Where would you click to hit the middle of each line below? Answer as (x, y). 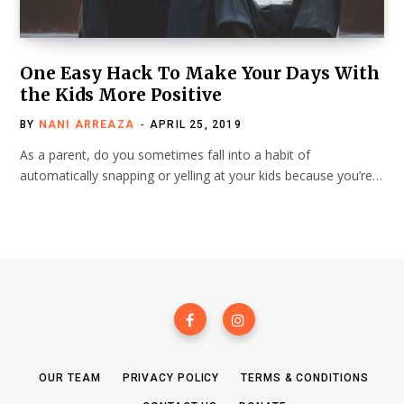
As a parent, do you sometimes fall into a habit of (165, 155)
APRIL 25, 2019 (196, 125)
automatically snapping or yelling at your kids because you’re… (201, 176)
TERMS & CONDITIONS (305, 378)
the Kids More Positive (121, 95)
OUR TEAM (70, 378)
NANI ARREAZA (87, 125)
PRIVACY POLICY (171, 378)
